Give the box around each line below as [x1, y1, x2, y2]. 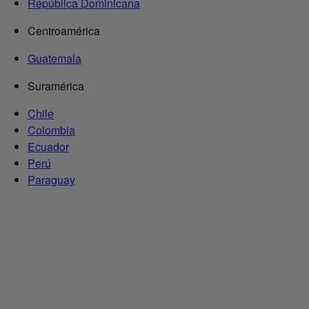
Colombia [28, 122, 75, 139]
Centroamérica [28, 23, 100, 39]
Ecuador [28, 139, 69, 155]
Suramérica [28, 78, 84, 94]
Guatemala [28, 50, 81, 67]
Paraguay [28, 172, 75, 188]
